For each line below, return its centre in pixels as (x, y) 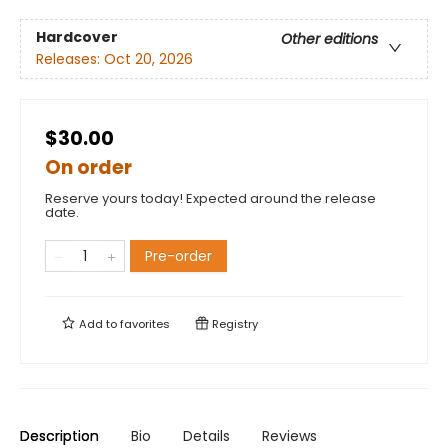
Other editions (329, 39)
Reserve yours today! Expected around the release (210, 198)
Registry (233, 324)
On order (88, 167)
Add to (98, 324)
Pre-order (178, 256)
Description (59, 436)
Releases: (70, 59)
